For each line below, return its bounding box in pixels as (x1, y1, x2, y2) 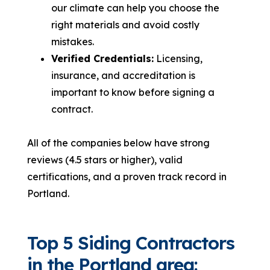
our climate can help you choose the (51, 2, 220, 14)
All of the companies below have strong (27, 137, 210, 149)
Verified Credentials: (51, 52, 154, 65)
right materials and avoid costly (51, 19, 200, 31)
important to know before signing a (51, 86, 215, 99)
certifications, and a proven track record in (27, 171, 227, 183)
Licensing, (154, 52, 203, 65)
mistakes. (51, 36, 95, 48)
